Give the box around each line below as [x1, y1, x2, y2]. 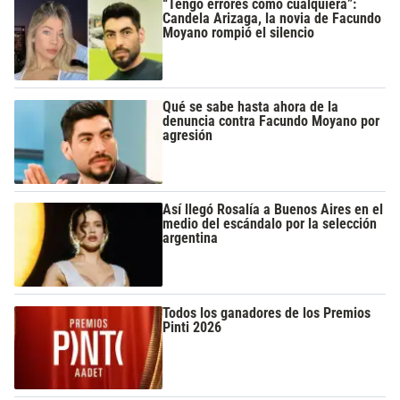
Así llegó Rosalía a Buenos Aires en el [162, 201, 384, 219]
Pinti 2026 [162, 318, 222, 336]
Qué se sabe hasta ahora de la [162, 97, 339, 115]
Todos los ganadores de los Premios [162, 304, 371, 321]
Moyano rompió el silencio [162, 23, 315, 41]
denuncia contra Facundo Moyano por [162, 112, 380, 129]
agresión [162, 126, 213, 144]
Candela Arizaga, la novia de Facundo [162, 9, 382, 27]
